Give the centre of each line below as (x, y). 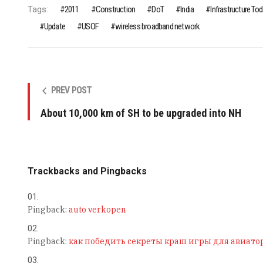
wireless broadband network (158, 27)
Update (55, 27)
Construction (115, 10)
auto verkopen (97, 210)
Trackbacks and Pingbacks (87, 171)
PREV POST (71, 90)
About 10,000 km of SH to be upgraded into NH (141, 113)
